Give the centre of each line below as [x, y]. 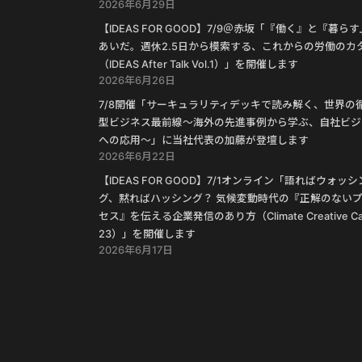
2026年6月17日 [136, 250]
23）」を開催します [147, 234]
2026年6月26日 [137, 80]
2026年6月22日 [137, 156]
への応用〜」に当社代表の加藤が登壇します [204, 140]
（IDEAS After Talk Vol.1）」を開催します [198, 64]
